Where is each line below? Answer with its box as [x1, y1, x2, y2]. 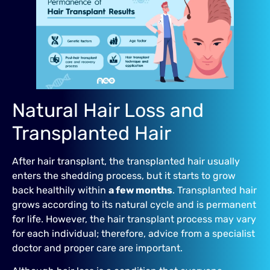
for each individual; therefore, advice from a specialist [12, 227, 255, 239]
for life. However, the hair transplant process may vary [12, 213, 256, 225]
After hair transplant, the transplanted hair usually [12, 155, 240, 167]
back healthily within [12, 184, 108, 196]
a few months [108, 184, 172, 196]
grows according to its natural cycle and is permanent [12, 198, 256, 210]
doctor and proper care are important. [12, 242, 183, 254]
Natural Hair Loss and [12, 98, 204, 122]
